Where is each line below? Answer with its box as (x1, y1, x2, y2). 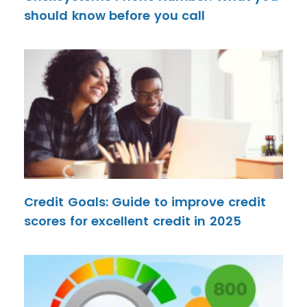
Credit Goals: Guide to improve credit (24, 193, 267, 210)
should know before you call (24, 7, 206, 24)
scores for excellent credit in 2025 (24, 212, 242, 230)
